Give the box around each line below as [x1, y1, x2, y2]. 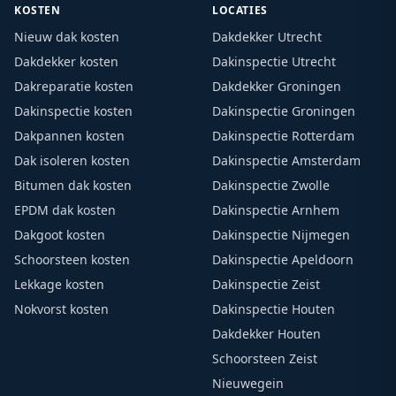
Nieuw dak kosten [14, 28, 119, 45]
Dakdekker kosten [14, 53, 118, 70]
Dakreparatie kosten [14, 78, 133, 95]
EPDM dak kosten [14, 202, 116, 218]
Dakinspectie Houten [212, 301, 335, 317]
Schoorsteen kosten [14, 251, 130, 268]
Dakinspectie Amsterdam [212, 152, 361, 169]
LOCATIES [212, 3, 268, 18]
